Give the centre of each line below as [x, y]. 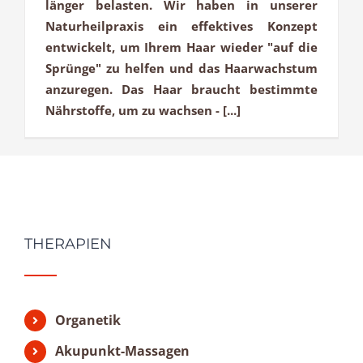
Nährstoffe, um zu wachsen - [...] [143, 111]
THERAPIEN [68, 244]
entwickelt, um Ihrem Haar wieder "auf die [181, 47]
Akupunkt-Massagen [123, 351]
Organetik [88, 320]
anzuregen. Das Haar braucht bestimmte [181, 90]
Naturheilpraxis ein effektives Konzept [181, 26]
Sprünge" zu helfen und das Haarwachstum [181, 68]
